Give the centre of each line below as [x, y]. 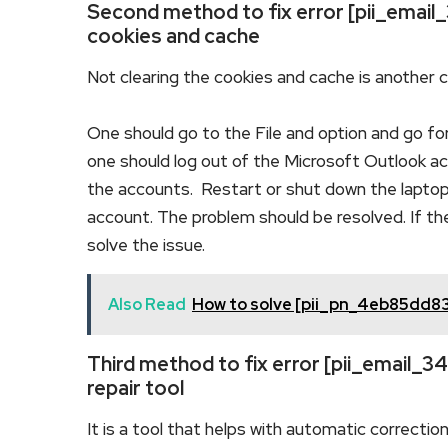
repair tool [135, 388]
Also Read [147, 304]
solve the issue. [148, 245]
